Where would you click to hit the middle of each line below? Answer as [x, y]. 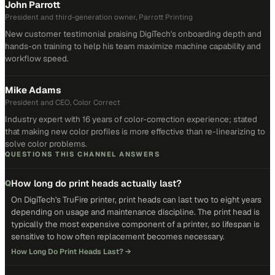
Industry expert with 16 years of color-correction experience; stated [131, 119]
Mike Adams [33, 90]
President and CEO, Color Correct [63, 103]
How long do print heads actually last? [96, 183]
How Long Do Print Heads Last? [67, 252]
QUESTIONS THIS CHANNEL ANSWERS [83, 154]
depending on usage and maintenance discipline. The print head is [135, 212]
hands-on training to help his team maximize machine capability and [133, 46]
